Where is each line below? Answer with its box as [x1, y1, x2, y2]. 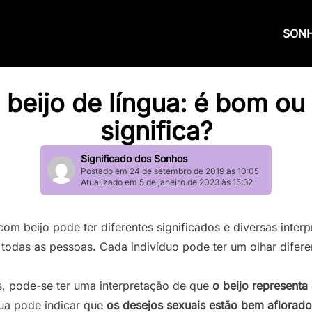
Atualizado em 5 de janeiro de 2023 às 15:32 [81, 177, 253, 187]
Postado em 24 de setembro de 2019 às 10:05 [81, 166, 259, 176]
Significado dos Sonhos [81, 153, 187, 164]
